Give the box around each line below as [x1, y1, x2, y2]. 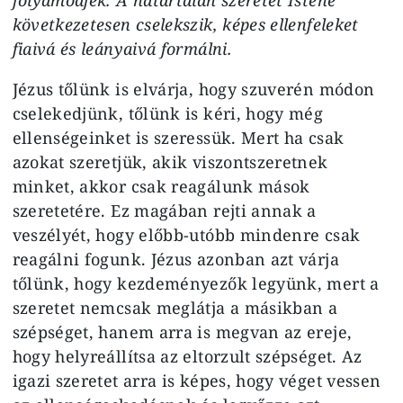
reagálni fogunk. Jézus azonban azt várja [12, 247, 339, 270]
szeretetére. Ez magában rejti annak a [12, 199, 317, 221]
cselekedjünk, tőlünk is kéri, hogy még [12, 102, 324, 124]
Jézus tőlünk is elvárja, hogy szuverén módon [12, 77, 375, 100]
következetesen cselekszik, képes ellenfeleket [12, 13, 359, 35]
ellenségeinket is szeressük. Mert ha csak [12, 126, 345, 148]
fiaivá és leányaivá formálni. [12, 37, 232, 59]
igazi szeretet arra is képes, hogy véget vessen [12, 369, 381, 391]
